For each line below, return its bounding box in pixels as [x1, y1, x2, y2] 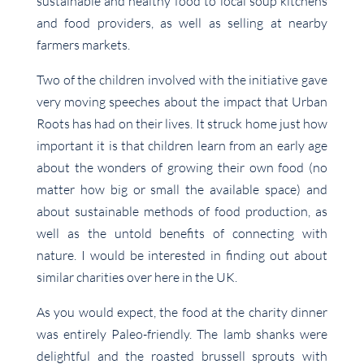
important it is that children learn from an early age [36, 136, 328, 154]
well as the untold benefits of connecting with [36, 224, 328, 241]
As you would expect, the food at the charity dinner [36, 303, 328, 320]
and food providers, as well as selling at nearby [36, 14, 328, 31]
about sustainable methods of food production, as [36, 202, 328, 219]
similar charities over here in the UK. [36, 268, 237, 285]
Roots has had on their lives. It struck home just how [36, 115, 328, 132]
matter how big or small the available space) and [36, 180, 328, 197]
